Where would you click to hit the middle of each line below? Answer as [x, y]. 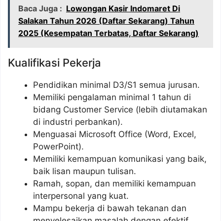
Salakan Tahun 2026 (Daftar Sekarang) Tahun [106, 20]
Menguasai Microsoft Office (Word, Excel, [115, 134]
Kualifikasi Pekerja [55, 62]
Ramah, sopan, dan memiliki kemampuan [114, 183]
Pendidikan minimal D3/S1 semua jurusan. [116, 85]
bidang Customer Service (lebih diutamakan [120, 109]
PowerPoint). [58, 146]
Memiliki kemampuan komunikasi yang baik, [120, 159]
